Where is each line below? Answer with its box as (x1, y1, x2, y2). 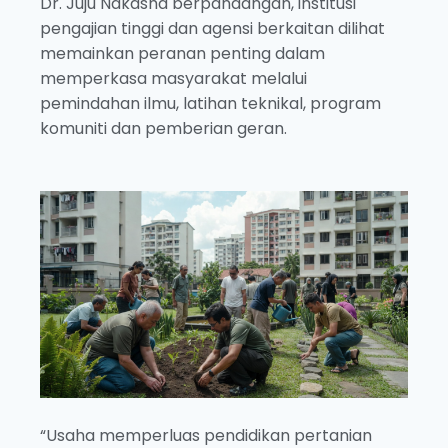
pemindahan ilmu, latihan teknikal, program (40, 91, 381, 115)
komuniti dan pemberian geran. (40, 116, 287, 140)
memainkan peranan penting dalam (40, 41, 325, 65)
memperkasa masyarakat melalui (40, 66, 307, 90)
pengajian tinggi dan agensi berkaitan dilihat (40, 16, 385, 40)
